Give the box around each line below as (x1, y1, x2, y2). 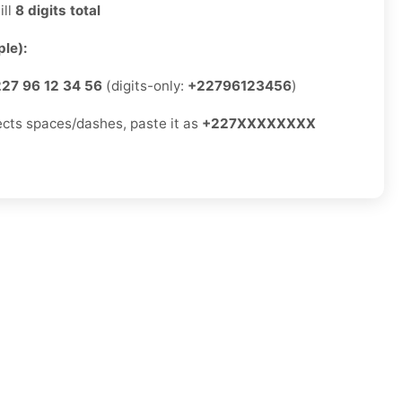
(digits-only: (102, 77, 188, 95)
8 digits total (15, 2, 100, 20)
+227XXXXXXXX (202, 115, 316, 133)
